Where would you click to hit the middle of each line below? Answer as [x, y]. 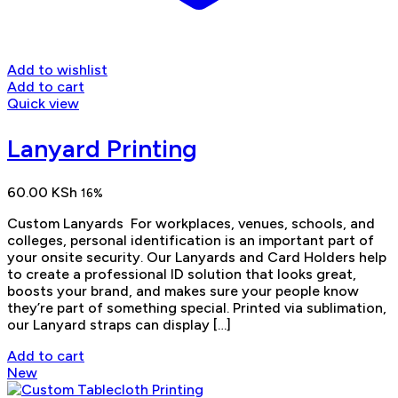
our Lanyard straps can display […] [119, 324]
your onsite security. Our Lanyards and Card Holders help [197, 257]
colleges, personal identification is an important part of [191, 240]
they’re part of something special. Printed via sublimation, [197, 307]
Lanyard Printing [102, 148]
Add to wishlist [57, 70]
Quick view [43, 104]
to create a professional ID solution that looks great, [182, 274]
